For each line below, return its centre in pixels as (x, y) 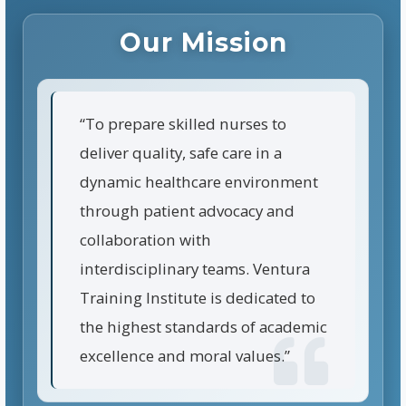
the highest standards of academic (203, 327)
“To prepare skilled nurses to (183, 124)
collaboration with (145, 240)
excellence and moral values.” (184, 356)
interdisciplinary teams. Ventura (194, 269)
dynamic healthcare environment (198, 182)
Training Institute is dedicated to (197, 298)
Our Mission (203, 43)
